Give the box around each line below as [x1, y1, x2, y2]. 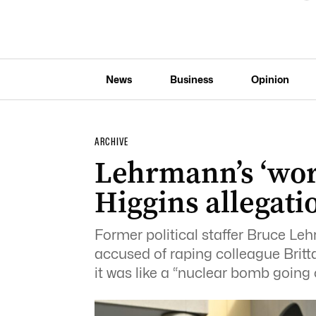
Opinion [250, 73, 289, 85]
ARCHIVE [94, 135, 128, 148]
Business [169, 73, 213, 85]
